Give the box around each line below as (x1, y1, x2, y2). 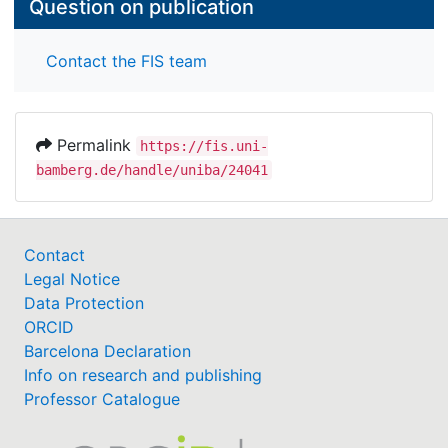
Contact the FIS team (46, 50, 207, 71)
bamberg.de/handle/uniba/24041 (36, 161, 268, 178)
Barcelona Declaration (24, 340, 191, 361)
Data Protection (24, 292, 144, 313)
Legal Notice (24, 268, 120, 289)
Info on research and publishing (24, 364, 262, 385)
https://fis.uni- (140, 137, 268, 154)
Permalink (52, 134, 136, 155)
